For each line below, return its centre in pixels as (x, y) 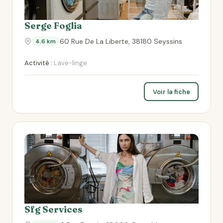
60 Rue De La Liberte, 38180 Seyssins (121, 41)
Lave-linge (70, 63)
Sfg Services (54, 209)
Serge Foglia (53, 26)
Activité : (38, 63)
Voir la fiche (171, 92)
